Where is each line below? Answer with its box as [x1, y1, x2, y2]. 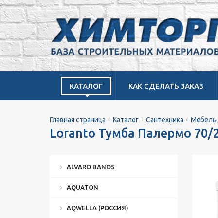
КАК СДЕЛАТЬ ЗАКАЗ [128, 82, 203, 90]
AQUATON [67, 184, 98, 191]
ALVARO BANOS [67, 163, 115, 170]
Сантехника [146, 116, 183, 124]
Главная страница [50, 116, 106, 124]
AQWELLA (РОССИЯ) [67, 204, 128, 211]
